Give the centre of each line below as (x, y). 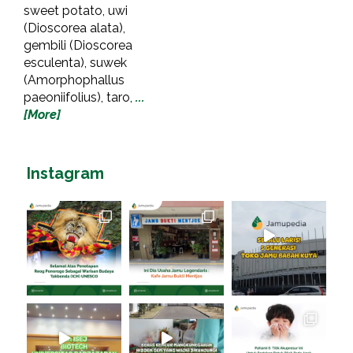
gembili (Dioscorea (78, 45)
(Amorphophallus (74, 80)
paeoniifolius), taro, (80, 97)
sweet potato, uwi (76, 10)
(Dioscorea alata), (74, 28)
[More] (42, 114)
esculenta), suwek (75, 62)
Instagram (65, 173)
